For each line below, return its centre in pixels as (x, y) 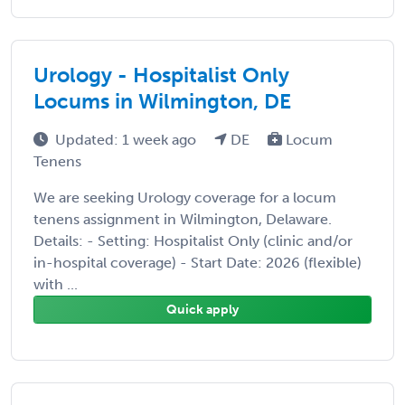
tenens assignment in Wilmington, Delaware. (183, 219)
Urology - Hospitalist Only (161, 75)
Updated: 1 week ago (127, 139)
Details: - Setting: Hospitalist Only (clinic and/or (193, 240)
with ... (56, 284)
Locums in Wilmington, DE (162, 101)
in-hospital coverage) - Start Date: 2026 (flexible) (198, 262)
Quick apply (202, 309)
